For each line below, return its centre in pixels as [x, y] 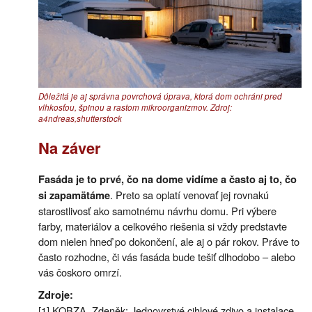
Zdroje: [56, 295]
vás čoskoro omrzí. [80, 272]
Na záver [70, 148]
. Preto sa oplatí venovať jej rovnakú [189, 195]
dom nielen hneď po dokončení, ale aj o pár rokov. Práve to [169, 242]
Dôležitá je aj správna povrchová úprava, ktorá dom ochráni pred [160, 96]
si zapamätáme [74, 196]
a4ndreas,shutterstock [80, 118]
